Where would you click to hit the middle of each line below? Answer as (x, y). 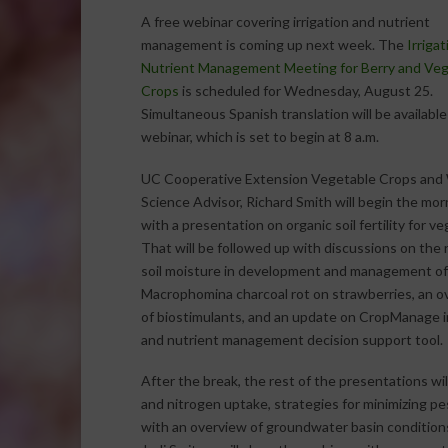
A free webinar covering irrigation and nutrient (285, 22)
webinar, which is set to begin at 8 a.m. (259, 137)
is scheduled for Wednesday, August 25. (305, 91)
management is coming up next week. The (273, 45)
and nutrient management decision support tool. (291, 339)
